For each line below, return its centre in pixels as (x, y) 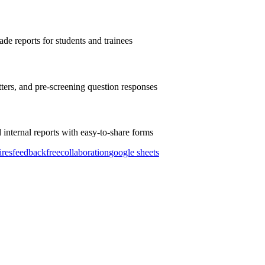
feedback (29, 153)
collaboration (85, 153)
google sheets (134, 153)
